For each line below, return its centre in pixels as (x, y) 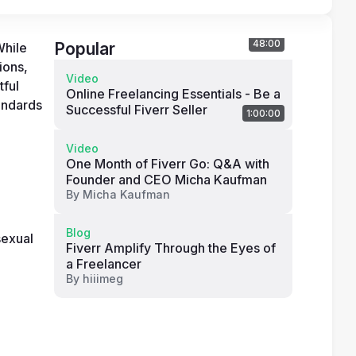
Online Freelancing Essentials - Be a (173, 94)
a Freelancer (104, 264)
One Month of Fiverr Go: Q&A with (168, 164)
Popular (85, 49)
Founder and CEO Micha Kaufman (166, 180)
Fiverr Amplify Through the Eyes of (171, 248)
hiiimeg (103, 279)
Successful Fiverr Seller (137, 110)
